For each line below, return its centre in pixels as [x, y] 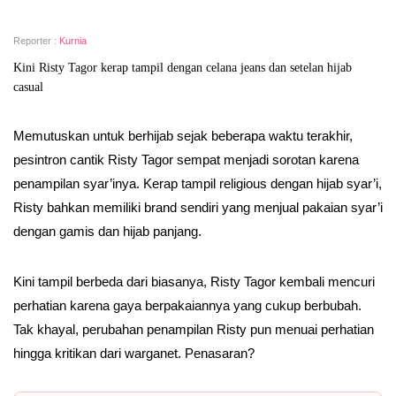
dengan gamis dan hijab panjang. [107, 231]
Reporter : [36, 41]
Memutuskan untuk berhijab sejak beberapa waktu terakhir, [183, 136]
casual [28, 87]
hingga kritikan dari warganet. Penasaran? [134, 353]
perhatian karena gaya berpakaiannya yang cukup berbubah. [187, 305]
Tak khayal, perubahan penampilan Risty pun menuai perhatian [194, 329]
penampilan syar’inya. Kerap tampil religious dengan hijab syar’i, [198, 183]
